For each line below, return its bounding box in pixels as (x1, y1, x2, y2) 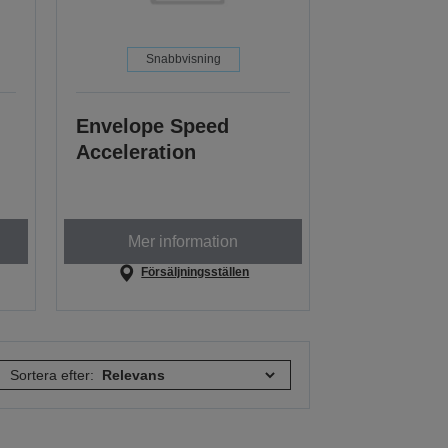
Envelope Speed (76, 115, 230, 138)
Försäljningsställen (141, 265, 250, 280)
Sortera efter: (10, 367, 95, 384)
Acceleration (76, 141, 197, 164)
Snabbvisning (145, 52, 221, 67)
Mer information (128, 232, 239, 250)
